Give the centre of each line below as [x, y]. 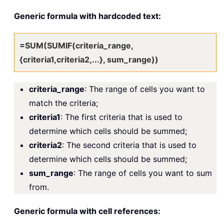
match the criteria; [63, 103]
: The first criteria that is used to [121, 117]
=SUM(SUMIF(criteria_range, [76, 46]
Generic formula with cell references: [87, 211]
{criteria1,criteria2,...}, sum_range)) [89, 60]
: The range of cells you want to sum [143, 173]
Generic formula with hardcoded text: [87, 16]
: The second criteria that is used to [129, 145]
